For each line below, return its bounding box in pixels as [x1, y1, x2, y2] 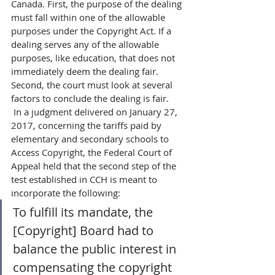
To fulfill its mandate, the [13, 204, 156, 220]
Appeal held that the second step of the [11, 160, 179, 172]
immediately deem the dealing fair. [11, 65, 161, 77]
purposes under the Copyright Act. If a [11, 25, 174, 37]
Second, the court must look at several [11, 79, 175, 91]
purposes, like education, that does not [11, 52, 177, 64]
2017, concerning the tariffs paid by [11, 119, 164, 131]
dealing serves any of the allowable [11, 38, 161, 50]
